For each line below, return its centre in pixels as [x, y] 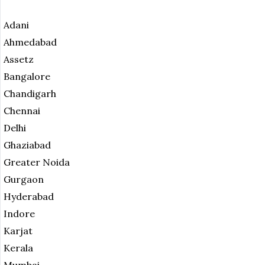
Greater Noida [37, 162]
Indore [19, 214]
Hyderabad [29, 197]
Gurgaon [24, 180]
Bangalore [27, 77]
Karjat [18, 231]
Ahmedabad [30, 42]
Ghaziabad [27, 145]
